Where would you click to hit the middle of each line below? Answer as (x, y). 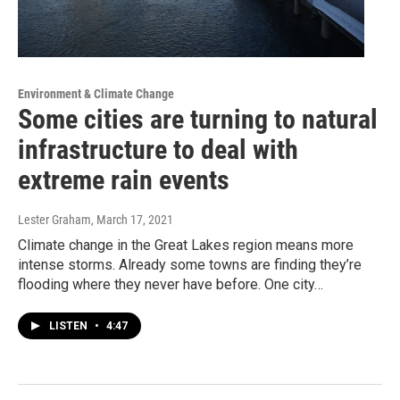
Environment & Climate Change (96, 93)
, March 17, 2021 (132, 219)
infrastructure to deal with (158, 149)
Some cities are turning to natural (198, 119)
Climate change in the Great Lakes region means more (186, 245)
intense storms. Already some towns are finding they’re (190, 264)
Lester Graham (54, 219)
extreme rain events (124, 179)
